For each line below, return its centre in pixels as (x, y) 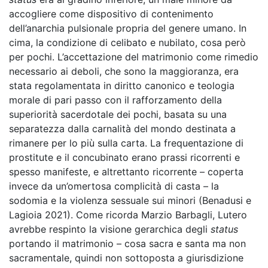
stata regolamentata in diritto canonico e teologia (122, 86)
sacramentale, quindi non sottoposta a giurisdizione (126, 258)
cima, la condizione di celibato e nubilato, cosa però (127, 42)
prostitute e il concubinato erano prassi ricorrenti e (124, 157)
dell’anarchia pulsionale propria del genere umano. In (128, 28)
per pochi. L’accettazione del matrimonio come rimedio (134, 57)
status (224, 229)
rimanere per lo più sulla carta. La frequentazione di (126, 143)
